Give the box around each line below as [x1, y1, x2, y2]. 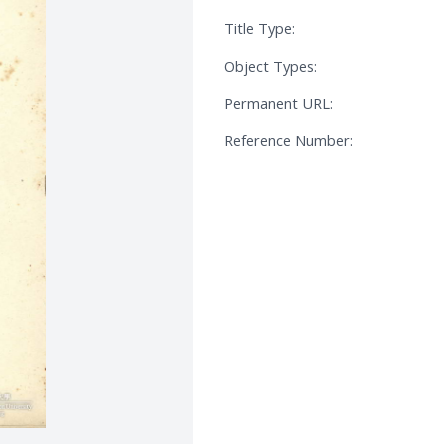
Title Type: [224, 18, 295, 39]
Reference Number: [224, 130, 353, 151]
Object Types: [224, 55, 317, 76]
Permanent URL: [224, 93, 333, 113]
